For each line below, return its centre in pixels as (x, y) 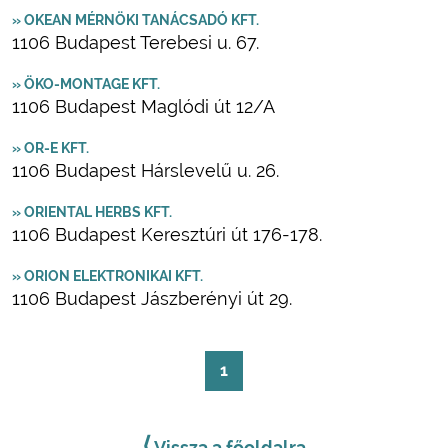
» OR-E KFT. (50, 148)
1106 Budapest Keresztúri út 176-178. (167, 234)
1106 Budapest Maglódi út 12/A (143, 106)
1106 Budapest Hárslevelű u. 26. (145, 170)
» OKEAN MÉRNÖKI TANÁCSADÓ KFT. (135, 20)
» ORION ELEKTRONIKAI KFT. (107, 276)
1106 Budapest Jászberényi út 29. (152, 298)
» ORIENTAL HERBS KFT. (92, 212)
